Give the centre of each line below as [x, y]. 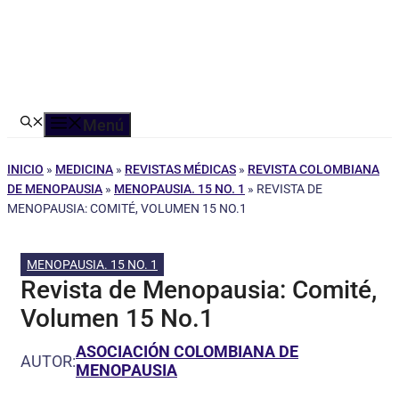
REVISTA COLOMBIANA [313, 169]
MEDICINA [84, 169]
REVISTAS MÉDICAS [180, 169]
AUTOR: [48, 361]
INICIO [25, 169]
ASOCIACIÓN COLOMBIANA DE [187, 351]
